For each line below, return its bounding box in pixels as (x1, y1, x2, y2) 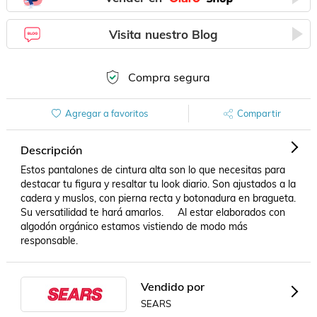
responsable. (20, 234, 78, 247)
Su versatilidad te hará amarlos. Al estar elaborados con (20, 206, 285, 219)
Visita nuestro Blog (109, 26, 219, 42)
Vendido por (140, 279, 204, 294)
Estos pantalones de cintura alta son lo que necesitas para (20, 163, 285, 176)
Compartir (236, 108, 281, 119)
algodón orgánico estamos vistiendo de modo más (20, 220, 248, 233)
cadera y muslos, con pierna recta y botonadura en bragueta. (20, 192, 296, 204)
